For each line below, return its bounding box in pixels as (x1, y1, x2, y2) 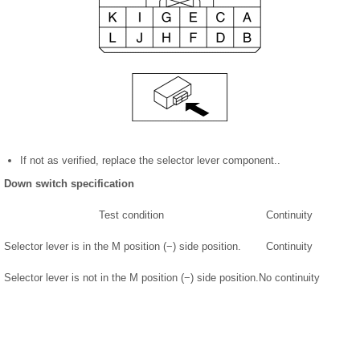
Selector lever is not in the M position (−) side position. (4, 272, 259, 284)
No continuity (259, 272, 320, 284)
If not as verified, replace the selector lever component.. (20, 154, 280, 167)
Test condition (99, 209, 164, 222)
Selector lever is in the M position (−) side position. (4, 240, 241, 253)
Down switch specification (4, 178, 134, 190)
